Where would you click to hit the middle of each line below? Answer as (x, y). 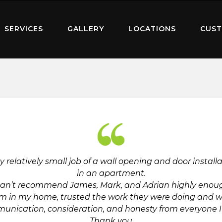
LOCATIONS (152, 29)
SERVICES (24, 29)
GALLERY (86, 29)
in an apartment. (111, 173)
